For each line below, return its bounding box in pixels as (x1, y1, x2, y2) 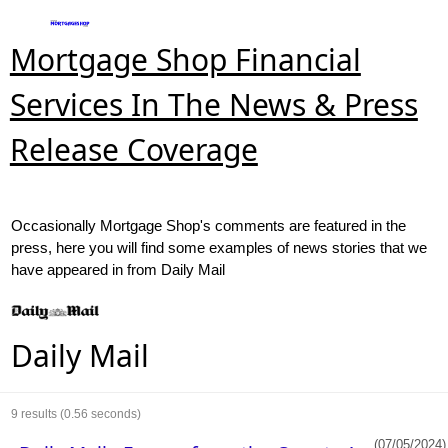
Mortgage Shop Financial (9, 39, 361, 81)
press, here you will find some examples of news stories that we (11, 239, 428, 257)
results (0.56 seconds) (18, 406, 142, 421)
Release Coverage (9, 129, 258, 171)
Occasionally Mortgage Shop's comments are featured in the (11, 217, 407, 235)
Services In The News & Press (9, 84, 418, 126)
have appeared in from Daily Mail (11, 261, 226, 279)
